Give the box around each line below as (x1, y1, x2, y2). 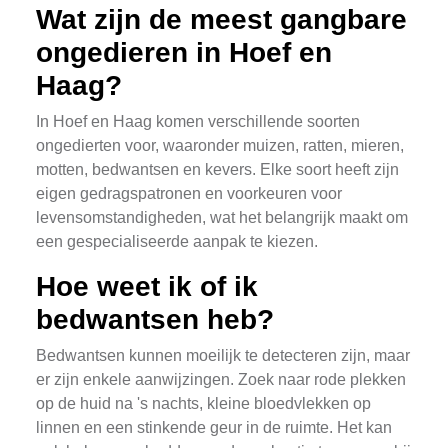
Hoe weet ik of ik (36, 271, 258, 302)
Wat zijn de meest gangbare (36, 4, 407, 35)
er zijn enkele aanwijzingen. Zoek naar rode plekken (36, 371, 406, 388)
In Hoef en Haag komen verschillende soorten (36, 113, 360, 130)
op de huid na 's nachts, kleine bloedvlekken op (36, 395, 371, 412)
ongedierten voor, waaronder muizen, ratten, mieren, (36, 137, 404, 154)
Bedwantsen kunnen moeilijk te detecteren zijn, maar (36, 347, 410, 364)
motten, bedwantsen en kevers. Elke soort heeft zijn (36, 161, 399, 178)
